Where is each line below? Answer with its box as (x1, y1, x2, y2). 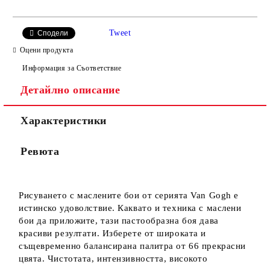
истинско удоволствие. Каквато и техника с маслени (19, 203, 242, 213)
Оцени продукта (19, 45, 74, 54)
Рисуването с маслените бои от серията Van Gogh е (19, 190, 239, 200)
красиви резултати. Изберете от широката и (19, 228, 206, 238)
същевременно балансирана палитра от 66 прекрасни (19, 241, 246, 251)
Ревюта (20, 145, 60, 157)
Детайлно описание (20, 84, 121, 96)
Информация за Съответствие (22, 63, 122, 72)
